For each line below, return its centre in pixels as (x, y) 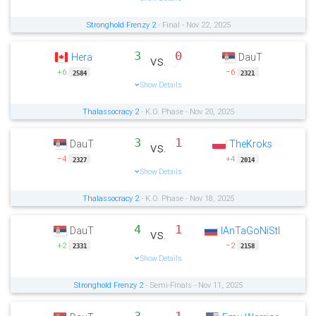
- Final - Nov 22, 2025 (193, 25)
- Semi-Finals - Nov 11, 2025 (193, 285)
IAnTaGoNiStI (251, 230)
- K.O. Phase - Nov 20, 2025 (186, 112)
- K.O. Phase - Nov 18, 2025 (186, 199)
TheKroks (250, 144)
